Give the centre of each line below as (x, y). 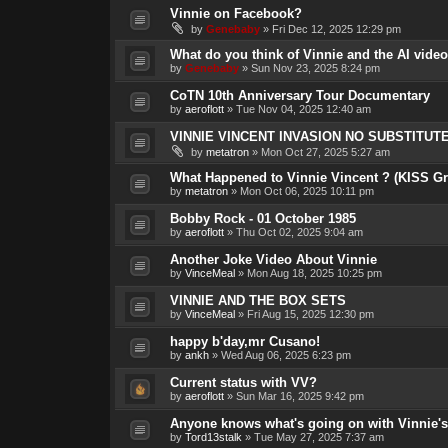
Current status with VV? (243, 382)
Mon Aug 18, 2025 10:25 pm (314, 272)
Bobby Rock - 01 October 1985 (262, 218)
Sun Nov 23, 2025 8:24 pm (315, 67)
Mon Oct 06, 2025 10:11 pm (306, 190)
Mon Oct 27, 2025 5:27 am (325, 151)
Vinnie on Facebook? (235, 13)
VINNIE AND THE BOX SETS (257, 300)
